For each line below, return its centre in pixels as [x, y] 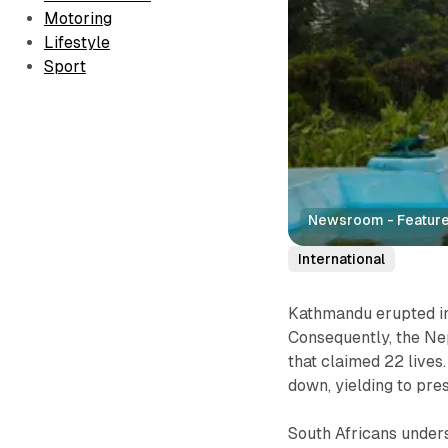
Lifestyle [77, 43]
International [342, 258]
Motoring [78, 19]
